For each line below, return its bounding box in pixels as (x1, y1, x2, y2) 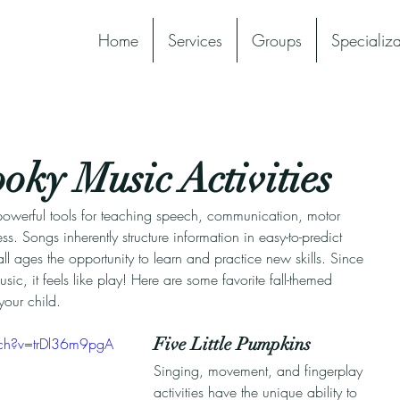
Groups (252, 29, 302, 51)
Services (168, 29, 222, 51)
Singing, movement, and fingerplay (154, 361, 367, 380)
